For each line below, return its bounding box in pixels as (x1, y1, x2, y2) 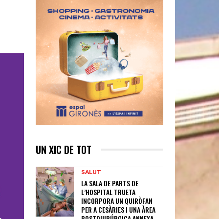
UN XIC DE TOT (36, 142, 91, 157)
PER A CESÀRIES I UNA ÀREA (81, 204, 156, 215)
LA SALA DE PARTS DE (81, 177, 139, 188)
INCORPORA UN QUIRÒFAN (81, 195, 153, 206)
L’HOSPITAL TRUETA (81, 186, 136, 197)
